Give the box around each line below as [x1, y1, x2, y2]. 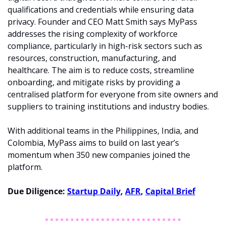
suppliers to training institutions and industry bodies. [8, 101, 209, 112]
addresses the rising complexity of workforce [8, 28, 178, 40]
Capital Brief [145, 186, 195, 197]
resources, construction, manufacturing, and [8, 52, 176, 64]
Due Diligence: [8, 186, 67, 197]
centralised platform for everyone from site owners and [8, 89, 218, 100]
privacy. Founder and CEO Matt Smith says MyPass [8, 16, 197, 28]
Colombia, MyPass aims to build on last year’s [8, 137, 179, 149]
